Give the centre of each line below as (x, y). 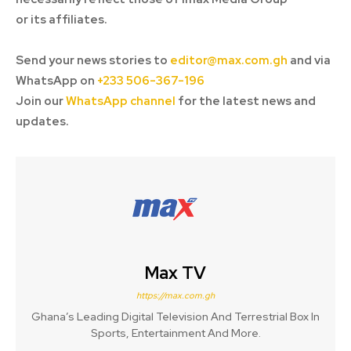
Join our (41, 101)
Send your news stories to (93, 61)
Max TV (175, 273)
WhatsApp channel (121, 101)
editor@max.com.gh (229, 61)
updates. (42, 122)
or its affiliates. (62, 20)
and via (309, 61)
